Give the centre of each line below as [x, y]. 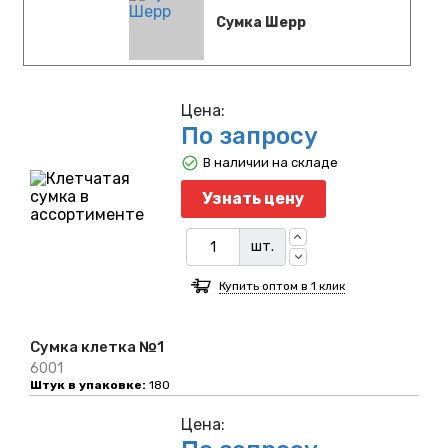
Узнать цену [253, 199]
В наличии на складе [270, 163]
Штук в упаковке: [88, 385]
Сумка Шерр [260, 22]
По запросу [249, 136]
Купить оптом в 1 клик [281, 286]
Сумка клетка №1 [97, 347]
